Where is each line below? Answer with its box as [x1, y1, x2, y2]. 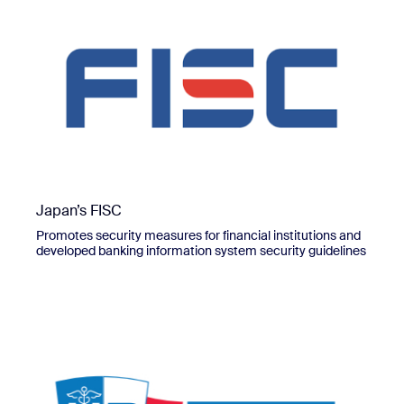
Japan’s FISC [36, 200, 122, 220]
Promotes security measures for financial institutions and [36, 226, 361, 243]
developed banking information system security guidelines [36, 242, 366, 259]
